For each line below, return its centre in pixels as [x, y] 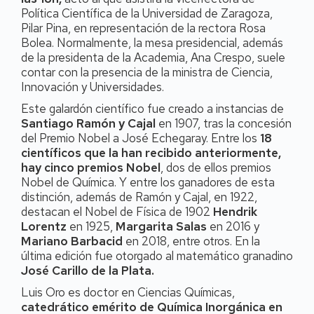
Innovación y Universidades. [93, 87]
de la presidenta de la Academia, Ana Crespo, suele [153, 58]
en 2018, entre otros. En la [191, 241]
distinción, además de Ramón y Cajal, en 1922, [139, 197]
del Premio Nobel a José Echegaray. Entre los [141, 138]
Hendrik [235, 212]
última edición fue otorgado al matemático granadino [157, 256]
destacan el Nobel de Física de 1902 [117, 212]
